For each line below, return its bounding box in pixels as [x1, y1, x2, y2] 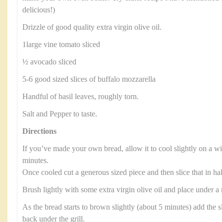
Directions [22, 127, 56, 136]
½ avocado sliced [22, 57, 76, 66]
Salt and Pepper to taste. [22, 110, 97, 118]
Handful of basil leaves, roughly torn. [22, 92, 139, 101]
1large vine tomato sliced [22, 40, 100, 49]
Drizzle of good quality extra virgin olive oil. [22, 23, 162, 32]
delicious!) [22, 5, 55, 14]
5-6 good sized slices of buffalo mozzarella [22, 75, 156, 84]
